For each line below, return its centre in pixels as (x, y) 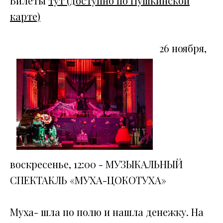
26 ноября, (183, 48)
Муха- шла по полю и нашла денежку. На (107, 212)
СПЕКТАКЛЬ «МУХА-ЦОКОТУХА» (88, 180)
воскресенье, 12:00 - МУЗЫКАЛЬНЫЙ (96, 164)
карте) (25, 16)
